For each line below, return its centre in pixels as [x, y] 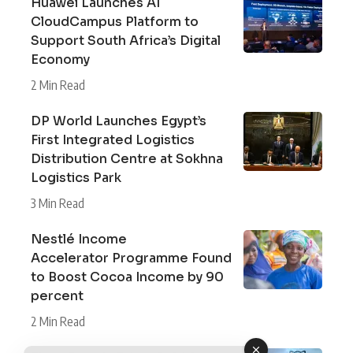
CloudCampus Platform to [115, 22]
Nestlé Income [79, 240]
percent [57, 296]
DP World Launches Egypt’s [119, 121]
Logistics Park [76, 178]
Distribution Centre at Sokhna [127, 159]
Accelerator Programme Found [131, 258]
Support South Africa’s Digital [126, 41]
